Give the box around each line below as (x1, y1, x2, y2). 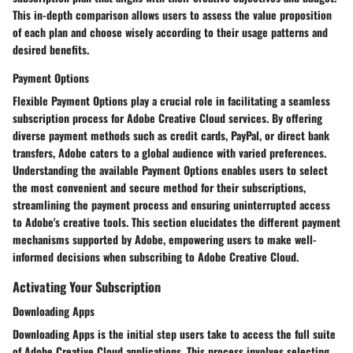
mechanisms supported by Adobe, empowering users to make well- (13, 230, 317, 247)
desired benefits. (13, 40, 89, 58)
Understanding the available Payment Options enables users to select (13, 161, 328, 178)
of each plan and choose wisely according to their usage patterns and (13, 23, 328, 40)
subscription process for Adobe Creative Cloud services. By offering (13, 109, 322, 126)
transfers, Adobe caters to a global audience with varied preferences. (13, 143, 326, 161)
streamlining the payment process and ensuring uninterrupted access (13, 195, 330, 213)
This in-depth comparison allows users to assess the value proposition (13, 6, 332, 23)
